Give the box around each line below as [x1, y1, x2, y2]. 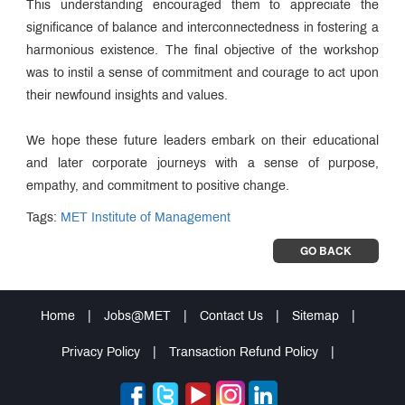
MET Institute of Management [61, 212, 231, 224]
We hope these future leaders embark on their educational [26, 135, 379, 147]
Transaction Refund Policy [169, 346, 318, 359]
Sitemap [292, 310, 339, 323]
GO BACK [300, 241, 352, 259]
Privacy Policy [61, 346, 140, 359]
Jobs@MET [104, 310, 171, 323]
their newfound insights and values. [26, 89, 228, 102]
